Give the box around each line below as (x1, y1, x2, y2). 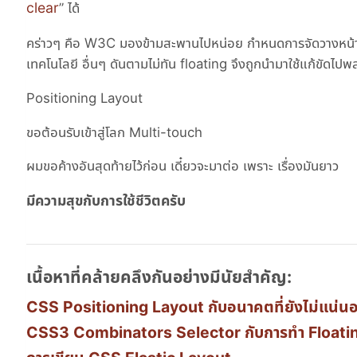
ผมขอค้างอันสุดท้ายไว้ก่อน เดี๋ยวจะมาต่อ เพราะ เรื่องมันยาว (26, 158, 339, 175)
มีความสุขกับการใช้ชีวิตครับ (26, 192, 186, 210)
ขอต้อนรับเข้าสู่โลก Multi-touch (26, 124, 202, 140)
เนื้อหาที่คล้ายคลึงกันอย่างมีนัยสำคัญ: (26, 267, 292, 288)
